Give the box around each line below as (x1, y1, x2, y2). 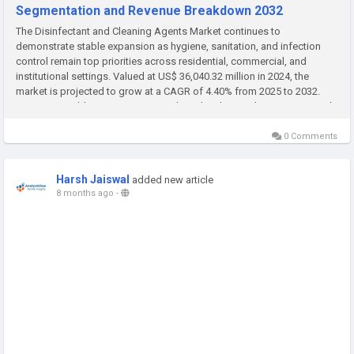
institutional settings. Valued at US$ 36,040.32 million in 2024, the (16, 70, 309, 82)
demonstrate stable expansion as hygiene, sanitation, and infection (16, 40, 321, 52)
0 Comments (281, 130, 337, 141)
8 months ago (56, 187, 114, 198)
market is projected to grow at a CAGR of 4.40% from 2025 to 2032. (16, 85, 320, 97)
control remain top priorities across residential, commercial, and (16, 55, 307, 67)
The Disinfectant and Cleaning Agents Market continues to (16, 24, 281, 37)
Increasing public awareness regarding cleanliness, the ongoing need (16, 100, 332, 112)
